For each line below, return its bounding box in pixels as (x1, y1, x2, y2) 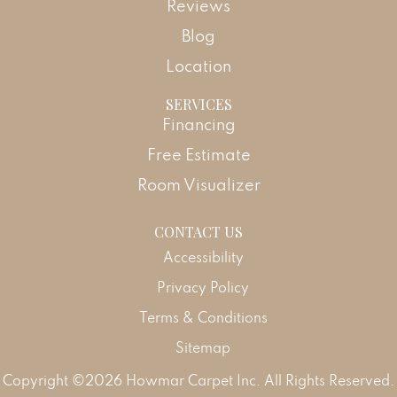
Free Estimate (146, 144, 251, 165)
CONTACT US (154, 222, 243, 241)
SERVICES (165, 94, 232, 113)
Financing (161, 113, 236, 135)
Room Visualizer (136, 174, 261, 195)
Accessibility (162, 247, 244, 266)
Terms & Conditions (138, 307, 268, 326)
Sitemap (175, 338, 230, 356)
